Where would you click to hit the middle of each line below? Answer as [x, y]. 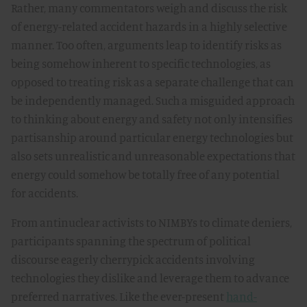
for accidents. [45, 193]
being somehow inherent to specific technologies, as [141, 63]
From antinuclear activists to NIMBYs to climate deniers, [151, 222]
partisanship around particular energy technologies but [152, 137]
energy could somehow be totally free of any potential [145, 174]
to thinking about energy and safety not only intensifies [152, 119]
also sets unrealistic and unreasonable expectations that [153, 156]
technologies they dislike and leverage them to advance [150, 278]
